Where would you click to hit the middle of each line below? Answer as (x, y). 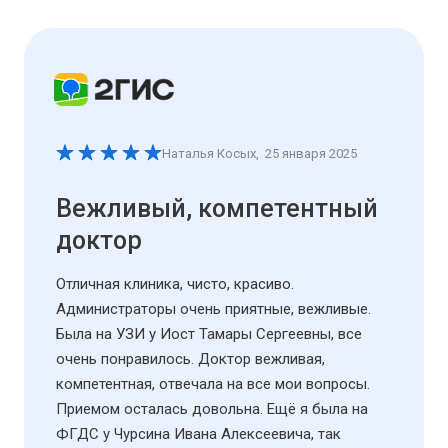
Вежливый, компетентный (217, 208)
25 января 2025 (311, 153)
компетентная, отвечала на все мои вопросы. (213, 383)
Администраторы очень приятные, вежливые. (213, 308)
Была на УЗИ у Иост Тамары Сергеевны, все (209, 333)
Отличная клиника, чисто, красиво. (175, 283)
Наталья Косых (209, 153)
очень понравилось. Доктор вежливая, (190, 358)
